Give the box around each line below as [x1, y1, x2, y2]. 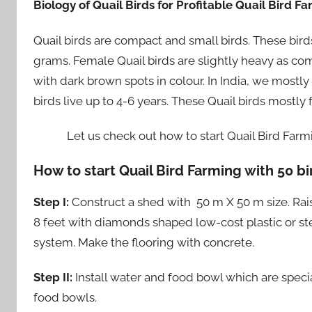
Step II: [33, 270, 72, 285]
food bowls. [33, 290, 97, 305]
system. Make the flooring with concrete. [33, 235, 254, 250]
